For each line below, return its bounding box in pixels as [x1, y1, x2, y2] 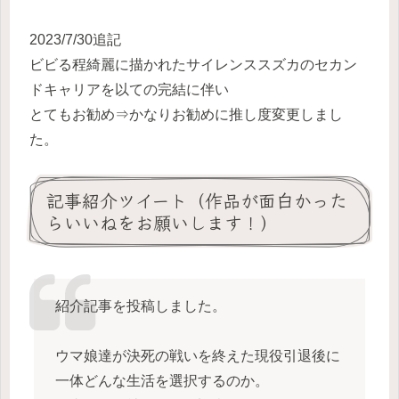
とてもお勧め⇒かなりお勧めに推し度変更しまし [29, 106, 343, 122]
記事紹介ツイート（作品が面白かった [46, 187, 347, 214]
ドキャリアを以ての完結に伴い [29, 81, 229, 97]
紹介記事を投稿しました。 [54, 298, 226, 314]
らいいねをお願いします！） [46, 209, 278, 236]
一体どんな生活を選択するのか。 [54, 373, 269, 389]
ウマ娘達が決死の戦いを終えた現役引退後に [54, 348, 340, 364]
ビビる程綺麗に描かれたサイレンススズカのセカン [29, 56, 357, 72]
